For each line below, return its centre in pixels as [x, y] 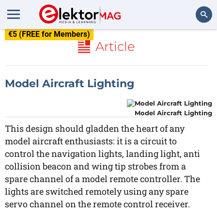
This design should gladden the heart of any [95, 128]
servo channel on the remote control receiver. [97, 204]
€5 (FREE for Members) [49, 34]
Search [197, 41]
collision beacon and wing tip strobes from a [95, 166]
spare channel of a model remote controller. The [102, 179]
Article [115, 46]
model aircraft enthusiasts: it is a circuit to [91, 141]
